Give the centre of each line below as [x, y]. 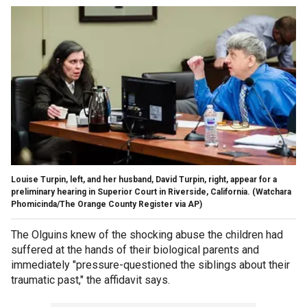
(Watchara [272, 192]
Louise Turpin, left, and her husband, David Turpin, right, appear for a [144, 180]
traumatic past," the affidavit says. [92, 280]
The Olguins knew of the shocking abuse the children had [147, 235]
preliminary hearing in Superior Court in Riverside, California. [131, 192]
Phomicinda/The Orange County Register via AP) [107, 205]
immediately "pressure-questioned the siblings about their [150, 265]
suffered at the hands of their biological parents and [135, 250]
